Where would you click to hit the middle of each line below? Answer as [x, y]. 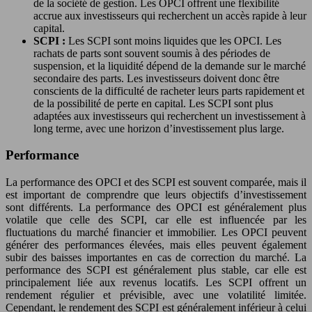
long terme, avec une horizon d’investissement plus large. [159, 128]
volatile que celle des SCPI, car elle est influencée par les [156, 220]
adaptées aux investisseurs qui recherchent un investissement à [170, 116]
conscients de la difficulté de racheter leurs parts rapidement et [169, 91]
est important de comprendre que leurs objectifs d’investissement [156, 195]
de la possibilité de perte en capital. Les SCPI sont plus [153, 103]
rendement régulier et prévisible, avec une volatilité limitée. [156, 295]
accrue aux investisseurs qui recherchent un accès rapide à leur [170, 15]
